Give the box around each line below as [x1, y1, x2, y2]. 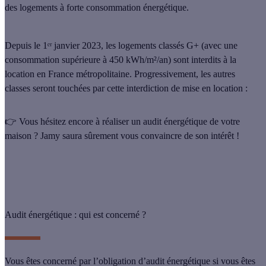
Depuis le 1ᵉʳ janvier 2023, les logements [5, 40, 159, 50]
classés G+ [159, 40, 201, 50]
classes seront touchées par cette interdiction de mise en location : [5, 83, 250, 93]
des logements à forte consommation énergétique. [5, 2, 189, 12]
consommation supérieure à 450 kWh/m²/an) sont [5, 54, 189, 65]
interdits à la [189, 54, 236, 65]
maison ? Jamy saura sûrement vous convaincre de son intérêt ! [5, 130, 239, 141]
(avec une [201, 40, 237, 50]
